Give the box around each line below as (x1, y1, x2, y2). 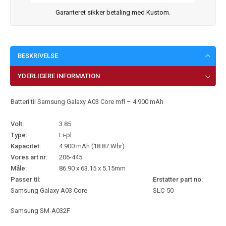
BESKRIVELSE (18, 51, 58, 60)
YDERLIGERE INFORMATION (18, 72, 100, 80)
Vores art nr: (11, 153, 47, 161)
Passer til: (11, 175, 40, 183)
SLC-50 (153, 186, 174, 194)
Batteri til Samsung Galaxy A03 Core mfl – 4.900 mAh (11, 97, 163, 105)
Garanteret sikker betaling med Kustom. (55, 8, 171, 16)
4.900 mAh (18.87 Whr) (59, 142, 125, 150)
